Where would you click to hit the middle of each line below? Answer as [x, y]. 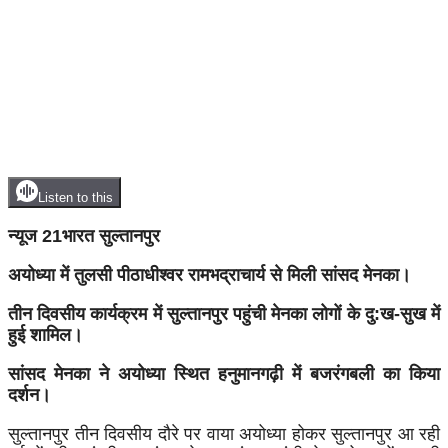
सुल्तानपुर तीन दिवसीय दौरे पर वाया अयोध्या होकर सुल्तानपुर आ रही [224, 433]
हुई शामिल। [45, 334]
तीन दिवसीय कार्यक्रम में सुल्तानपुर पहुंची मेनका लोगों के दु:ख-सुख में [224, 313]
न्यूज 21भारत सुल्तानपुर [84, 235]
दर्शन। [29, 394]
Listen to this [75, 197]
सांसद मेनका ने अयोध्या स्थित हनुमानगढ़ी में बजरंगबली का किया [224, 373]
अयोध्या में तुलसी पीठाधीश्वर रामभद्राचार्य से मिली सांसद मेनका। [209, 274]
